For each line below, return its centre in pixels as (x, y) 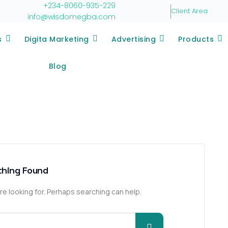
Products (196, 39)
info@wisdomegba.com (71, 17)
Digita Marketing (56, 39)
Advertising (134, 39)
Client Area (190, 11)
